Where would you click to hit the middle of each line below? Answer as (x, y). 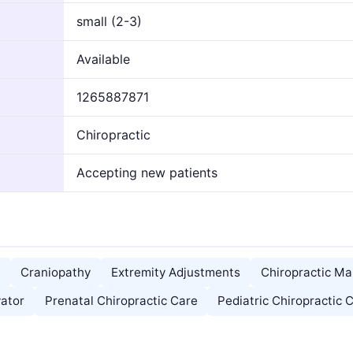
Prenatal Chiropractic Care (121, 301)
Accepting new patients (147, 172)
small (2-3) (109, 21)
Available (103, 59)
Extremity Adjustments (175, 272)
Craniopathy (56, 272)
